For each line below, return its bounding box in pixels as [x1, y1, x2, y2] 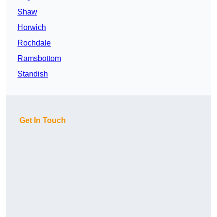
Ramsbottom [17, 54, 61, 63]
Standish [17, 70, 48, 78]
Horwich [17, 23, 46, 32]
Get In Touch [19, 116, 66, 125]
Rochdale [17, 39, 51, 47]
